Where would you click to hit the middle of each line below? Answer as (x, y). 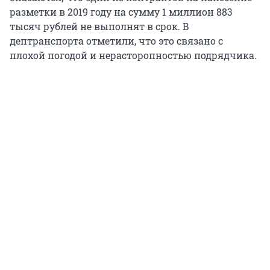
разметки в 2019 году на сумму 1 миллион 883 (121, 12)
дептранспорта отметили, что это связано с (116, 41)
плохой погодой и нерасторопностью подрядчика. (133, 55)
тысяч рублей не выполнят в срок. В (99, 27)
